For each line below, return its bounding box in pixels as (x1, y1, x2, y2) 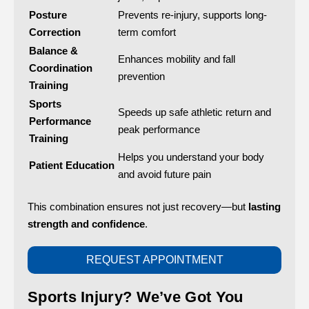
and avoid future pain (118, 168, 211, 180)
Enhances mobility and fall (118, 52, 235, 65)
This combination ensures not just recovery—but (28, 200, 248, 212)
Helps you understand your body (118, 150, 264, 163)
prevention (118, 70, 165, 82)
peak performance (118, 123, 200, 135)
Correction (29, 26, 81, 38)
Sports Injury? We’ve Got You (28, 288, 243, 306)
